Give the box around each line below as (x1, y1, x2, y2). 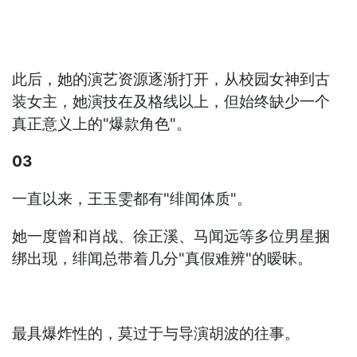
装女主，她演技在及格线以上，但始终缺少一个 (12, 92, 331, 112)
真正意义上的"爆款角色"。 (12, 115, 192, 134)
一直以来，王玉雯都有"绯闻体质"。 (12, 190, 253, 209)
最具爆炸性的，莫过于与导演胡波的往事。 (12, 324, 300, 343)
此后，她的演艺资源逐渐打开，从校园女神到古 (12, 70, 331, 89)
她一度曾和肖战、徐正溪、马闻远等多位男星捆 (12, 227, 331, 246)
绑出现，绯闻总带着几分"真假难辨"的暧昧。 (12, 249, 313, 269)
